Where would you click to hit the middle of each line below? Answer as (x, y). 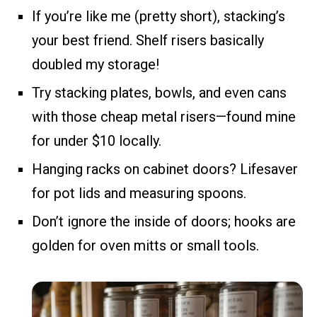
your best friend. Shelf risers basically (148, 40)
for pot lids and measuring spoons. (139, 193)
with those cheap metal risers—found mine (164, 116)
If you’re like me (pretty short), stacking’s (158, 16)
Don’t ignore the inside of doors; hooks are (164, 221)
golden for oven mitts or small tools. (145, 245)
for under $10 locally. (97, 140)
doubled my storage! (96, 64)
